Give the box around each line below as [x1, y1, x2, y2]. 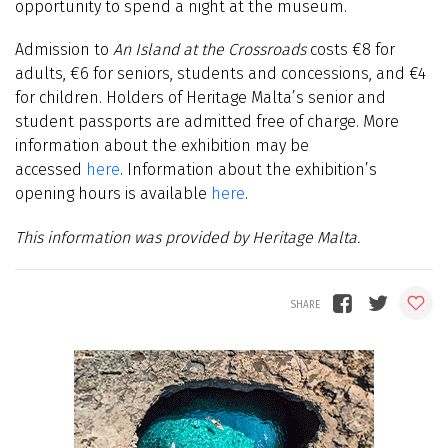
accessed [15, 160, 82, 180]
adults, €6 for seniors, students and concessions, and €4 [15, 64, 426, 84]
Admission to [15, 40, 113, 60]
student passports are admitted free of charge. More [15, 112, 399, 132]
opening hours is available [15, 184, 207, 204]
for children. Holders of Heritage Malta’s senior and [15, 88, 386, 108]
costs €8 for [310, 40, 395, 60]
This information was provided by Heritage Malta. [15, 227, 360, 247]
